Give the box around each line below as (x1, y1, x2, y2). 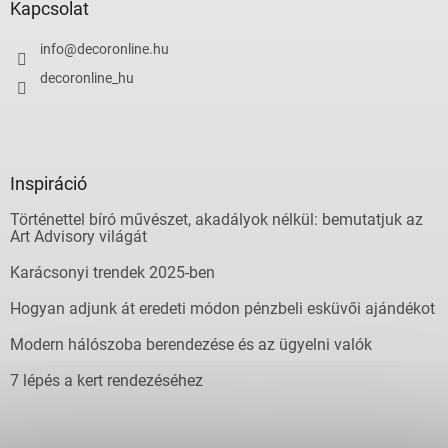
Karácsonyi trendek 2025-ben (10, 262, 215, 282)
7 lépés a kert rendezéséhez (10, 370, 203, 390)
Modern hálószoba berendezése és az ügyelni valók (10, 334, 372, 354)
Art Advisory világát (10, 226, 147, 246)
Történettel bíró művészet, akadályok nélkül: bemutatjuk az (10, 209, 423, 229)
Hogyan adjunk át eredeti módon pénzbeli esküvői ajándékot (10, 298, 435, 318)
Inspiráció (10, 172, 87, 194)
